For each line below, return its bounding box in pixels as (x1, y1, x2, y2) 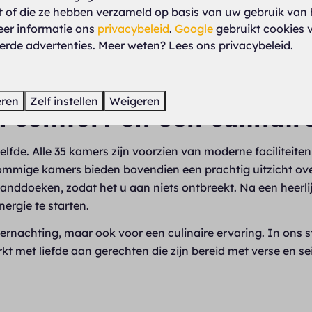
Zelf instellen (30, 93, 98, 108)
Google (175, 21, 213, 36)
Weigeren (109, 93, 160, 108)
